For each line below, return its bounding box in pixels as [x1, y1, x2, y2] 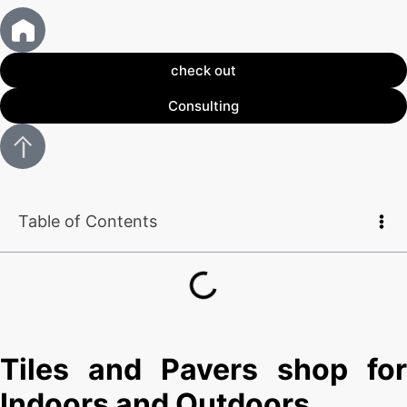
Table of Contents [18, 212, 157, 232]
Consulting [168, 97, 239, 115]
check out [171, 62, 236, 80]
